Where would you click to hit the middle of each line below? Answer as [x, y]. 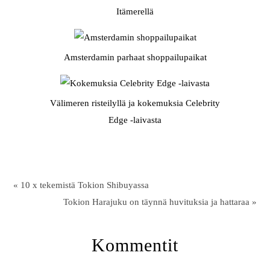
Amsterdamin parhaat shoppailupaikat [135, 58]
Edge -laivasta [135, 120]
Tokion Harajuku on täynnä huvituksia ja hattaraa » [160, 202]
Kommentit [135, 245]
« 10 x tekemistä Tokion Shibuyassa [81, 185]
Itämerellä [135, 12]
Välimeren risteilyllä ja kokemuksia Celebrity [135, 103]
